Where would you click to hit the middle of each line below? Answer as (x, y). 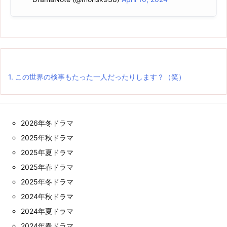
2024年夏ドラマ (47, 211)
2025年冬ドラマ (47, 182)
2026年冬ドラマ (47, 123)
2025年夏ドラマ (47, 153)
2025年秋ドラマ (47, 138)
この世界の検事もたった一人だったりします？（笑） (99, 77)
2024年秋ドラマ (47, 197)
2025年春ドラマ (47, 167)
